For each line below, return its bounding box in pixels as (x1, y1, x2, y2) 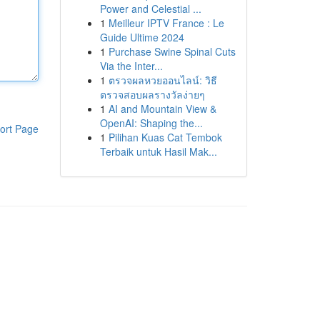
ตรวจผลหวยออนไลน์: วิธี (108, 73, 217, 87)
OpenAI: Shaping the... (99, 116, 203, 130)
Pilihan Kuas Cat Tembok (108, 130, 222, 144)
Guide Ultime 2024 (99, 30, 184, 44)
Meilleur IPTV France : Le (108, 16, 224, 30)
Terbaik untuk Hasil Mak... (99, 144, 217, 159)
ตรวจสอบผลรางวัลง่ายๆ (99, 87, 205, 101)
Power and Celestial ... (99, 1, 201, 16)
